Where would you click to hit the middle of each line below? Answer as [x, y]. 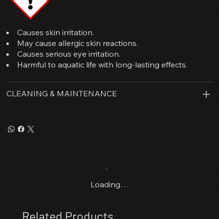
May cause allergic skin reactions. [78, 43]
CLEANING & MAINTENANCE [62, 94]
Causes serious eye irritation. [69, 54]
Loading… [109, 185]
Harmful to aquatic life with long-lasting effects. [102, 65]
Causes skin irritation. [56, 33]
